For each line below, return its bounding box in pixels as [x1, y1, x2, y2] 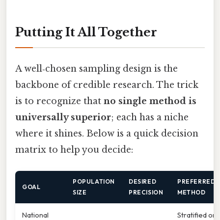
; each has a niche [111, 112, 189, 123]
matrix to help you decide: [15, 144, 133, 156]
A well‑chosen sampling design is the [15, 63, 178, 75]
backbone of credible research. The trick [15, 80, 198, 91]
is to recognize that [15, 96, 104, 107]
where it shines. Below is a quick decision [15, 128, 198, 139]
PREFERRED [177, 178, 216, 186]
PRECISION [129, 189, 164, 196]
